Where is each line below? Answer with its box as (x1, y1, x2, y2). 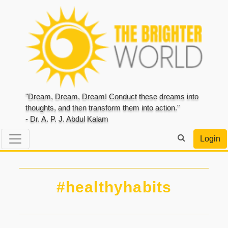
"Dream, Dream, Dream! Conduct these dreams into (25, 92, 198, 101)
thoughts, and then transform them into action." (25, 103, 180, 112)
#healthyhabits (56, 178, 172, 195)
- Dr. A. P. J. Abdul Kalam (25, 115, 108, 124)
